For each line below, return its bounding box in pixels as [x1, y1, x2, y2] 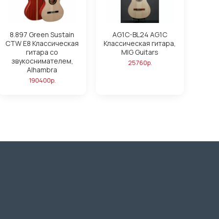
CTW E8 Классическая [5, 39, 79, 48]
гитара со [26, 47, 58, 57]
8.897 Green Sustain [10, 30, 74, 39]
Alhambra [27, 65, 57, 74]
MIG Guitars [121, 47, 158, 57]
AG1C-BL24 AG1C [112, 30, 167, 39]
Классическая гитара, [104, 39, 176, 48]
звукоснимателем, [11, 56, 73, 66]
